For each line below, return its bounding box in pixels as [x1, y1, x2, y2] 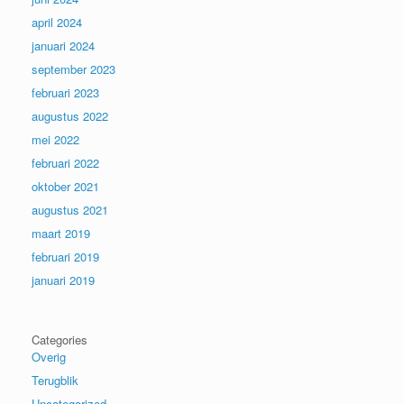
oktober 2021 [32, 177, 99, 195]
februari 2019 [32, 247, 99, 265]
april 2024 [32, 13, 82, 31]
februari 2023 [32, 83, 99, 101]
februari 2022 [32, 153, 99, 171]
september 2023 [32, 60, 115, 78]
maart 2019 [32, 224, 90, 242]
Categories [32, 330, 87, 348]
